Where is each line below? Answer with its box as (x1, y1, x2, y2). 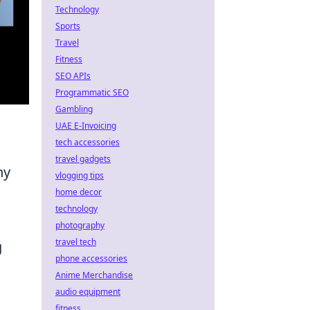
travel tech (55, 236, 96, 248)
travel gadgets (55, 153, 111, 165)
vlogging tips (55, 170, 104, 181)
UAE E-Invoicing (55, 120, 116, 131)
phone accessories (55, 253, 127, 264)
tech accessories (55, 136, 120, 148)
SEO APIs (55, 70, 91, 82)
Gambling (55, 103, 93, 115)
